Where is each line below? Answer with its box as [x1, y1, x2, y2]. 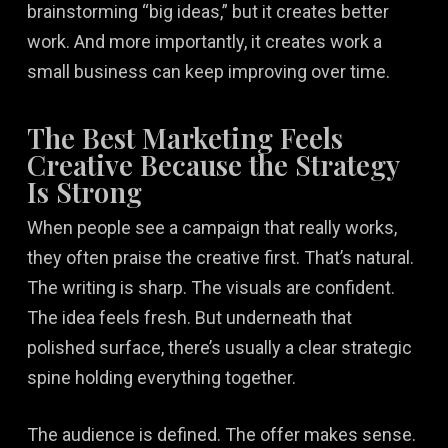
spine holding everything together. [26, 366, 296, 388]
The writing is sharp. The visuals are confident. [26, 276, 395, 298]
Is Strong [26, 172, 142, 210]
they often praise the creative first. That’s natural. [26, 246, 414, 268]
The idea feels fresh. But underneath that [26, 306, 352, 328]
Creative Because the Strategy [26, 145, 399, 183]
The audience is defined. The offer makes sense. [26, 423, 416, 445]
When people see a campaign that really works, [26, 216, 397, 238]
